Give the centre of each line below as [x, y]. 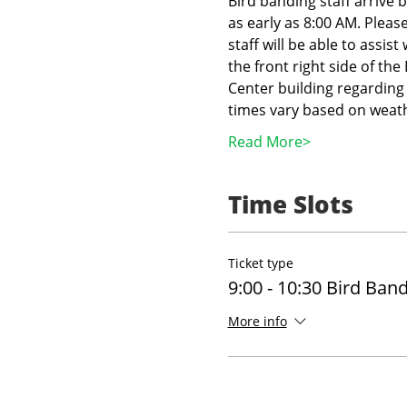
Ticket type [260, 263]
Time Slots [290, 204]
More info [257, 322]
